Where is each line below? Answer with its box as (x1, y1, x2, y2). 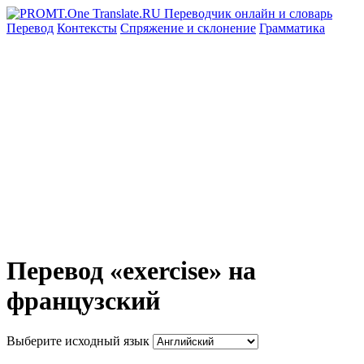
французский (6, 286, 160, 316)
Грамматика (259, 21, 325, 35)
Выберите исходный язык (6, 333, 149, 348)
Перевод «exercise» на (6, 256, 256, 286)
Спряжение (120, 21, 187, 35)
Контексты (57, 21, 117, 35)
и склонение (187, 21, 256, 35)
